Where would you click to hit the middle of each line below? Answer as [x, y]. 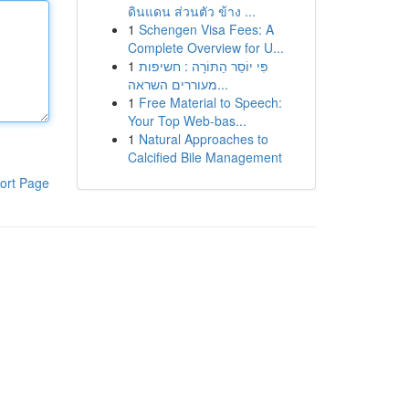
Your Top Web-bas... [187, 121]
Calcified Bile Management [204, 157]
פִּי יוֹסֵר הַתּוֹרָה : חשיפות [203, 66]
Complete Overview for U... [205, 47]
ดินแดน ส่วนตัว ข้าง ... [191, 11]
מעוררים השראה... [222, 84]
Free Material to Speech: [210, 102]
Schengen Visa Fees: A [206, 29]
